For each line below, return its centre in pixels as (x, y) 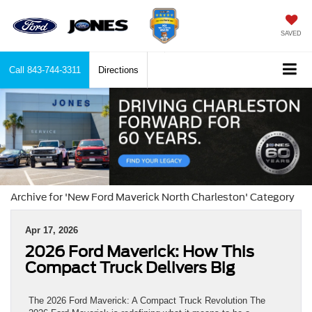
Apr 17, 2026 (52, 231)
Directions (118, 70)
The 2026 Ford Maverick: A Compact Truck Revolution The (147, 301)
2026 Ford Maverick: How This (140, 252)
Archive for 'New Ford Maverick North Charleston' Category (153, 197)
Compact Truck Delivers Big (130, 268)
